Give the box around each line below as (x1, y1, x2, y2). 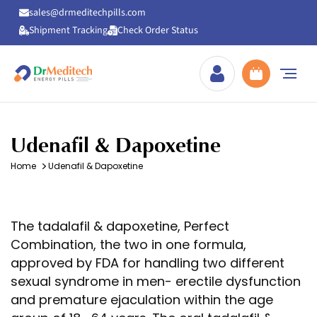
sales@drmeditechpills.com (29, 6, 146, 18)
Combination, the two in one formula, (11, 236, 246, 253)
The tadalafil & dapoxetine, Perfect (11, 217, 229, 235)
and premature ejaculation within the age (11, 291, 273, 309)
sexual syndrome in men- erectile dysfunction (11, 272, 301, 290)
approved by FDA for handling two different (11, 254, 284, 272)
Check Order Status (117, 24, 198, 36)
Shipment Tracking (29, 24, 108, 36)
